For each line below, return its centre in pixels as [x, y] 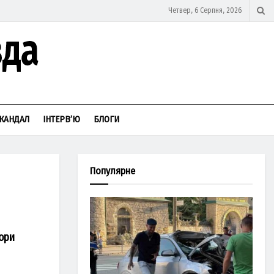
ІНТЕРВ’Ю [61, 119]
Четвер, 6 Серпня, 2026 [205, 10]
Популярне [113, 171]
